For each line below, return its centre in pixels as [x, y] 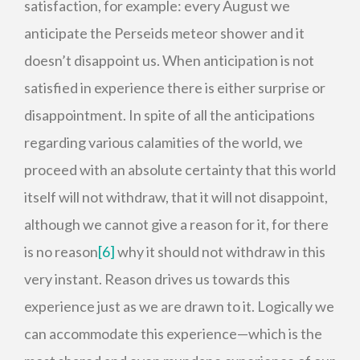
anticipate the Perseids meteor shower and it [164, 33]
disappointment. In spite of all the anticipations [170, 115]
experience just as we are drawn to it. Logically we [179, 306]
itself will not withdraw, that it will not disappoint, [176, 197]
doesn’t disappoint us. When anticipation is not [169, 60]
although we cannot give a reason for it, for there [176, 224]
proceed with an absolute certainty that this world [180, 170]
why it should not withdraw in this [220, 252]
